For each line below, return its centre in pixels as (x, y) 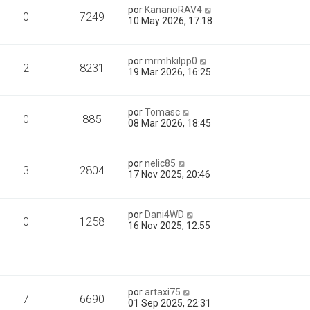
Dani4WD (165, 215)
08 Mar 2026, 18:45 (170, 123)
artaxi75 (163, 292)
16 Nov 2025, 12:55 (170, 226)
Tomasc (163, 112)
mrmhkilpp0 (171, 61)
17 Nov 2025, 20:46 (170, 174)
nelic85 (161, 163)
